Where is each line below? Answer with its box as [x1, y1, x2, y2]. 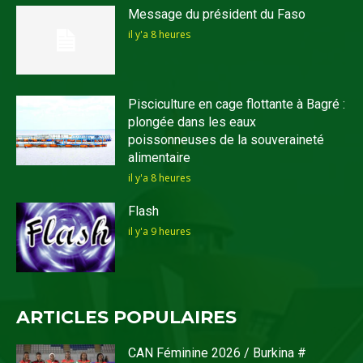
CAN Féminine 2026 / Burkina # [128, 345, 307, 361]
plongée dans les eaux [128, 114, 257, 130]
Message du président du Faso [128, 6, 306, 22]
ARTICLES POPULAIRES [16, 306, 237, 329]
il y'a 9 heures [128, 224, 191, 239]
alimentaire [128, 150, 191, 166]
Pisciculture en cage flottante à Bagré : [128, 96, 346, 113]
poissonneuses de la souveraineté [128, 132, 325, 148]
